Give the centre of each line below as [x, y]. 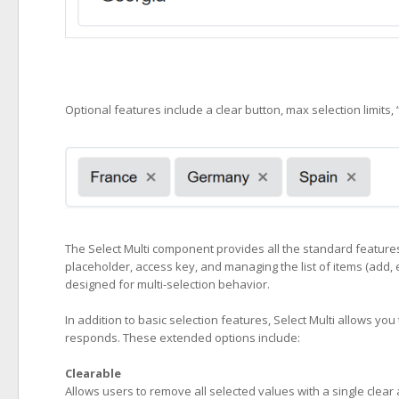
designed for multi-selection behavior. [167, 284]
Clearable [93, 373]
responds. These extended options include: [183, 338]
